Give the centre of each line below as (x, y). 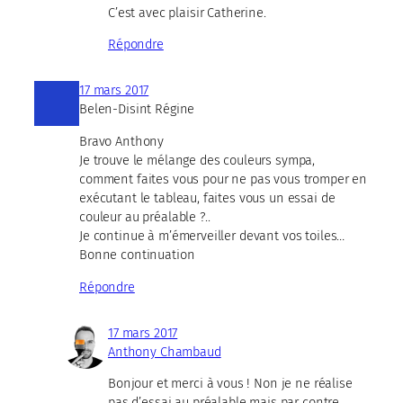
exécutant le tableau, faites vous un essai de (207, 197)
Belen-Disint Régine (137, 109)
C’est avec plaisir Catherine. (187, 12)
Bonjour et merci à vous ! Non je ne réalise (230, 384)
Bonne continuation (137, 254)
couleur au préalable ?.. (145, 216)
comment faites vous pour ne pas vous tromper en (224, 179)
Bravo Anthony (122, 141)
